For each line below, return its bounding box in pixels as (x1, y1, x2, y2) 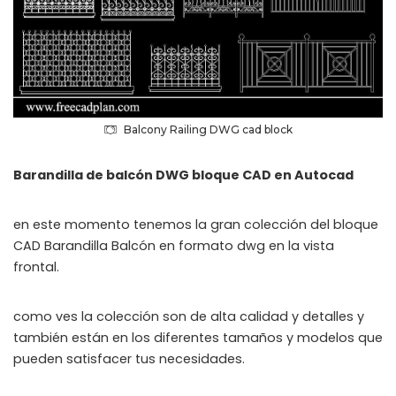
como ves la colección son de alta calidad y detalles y (13, 307, 364, 325)
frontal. (13, 257, 59, 276)
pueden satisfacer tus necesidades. (13, 349, 245, 368)
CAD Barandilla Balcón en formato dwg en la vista (13, 236, 334, 255)
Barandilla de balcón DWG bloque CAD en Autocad (13, 165, 354, 184)
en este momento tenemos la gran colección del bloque (13, 215, 378, 233)
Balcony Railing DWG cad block (124, 122, 293, 136)
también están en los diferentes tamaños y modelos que (13, 328, 383, 346)
